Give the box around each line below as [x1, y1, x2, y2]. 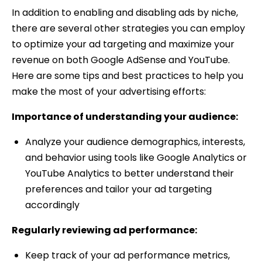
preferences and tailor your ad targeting [25, 182, 212, 196]
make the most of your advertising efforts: [12, 85, 206, 99]
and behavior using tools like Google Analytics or [25, 151, 247, 165]
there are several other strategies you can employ [12, 22, 245, 36]
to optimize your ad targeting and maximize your [12, 37, 235, 51]
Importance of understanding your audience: [12, 110, 238, 124]
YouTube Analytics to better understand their [25, 167, 234, 181]
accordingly [25, 198, 80, 212]
